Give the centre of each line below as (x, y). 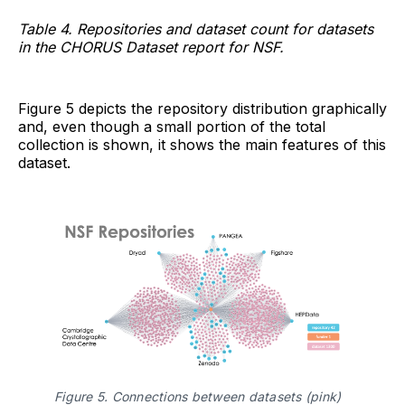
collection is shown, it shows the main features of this (202, 145)
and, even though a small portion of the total (172, 127)
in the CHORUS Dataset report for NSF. (151, 47)
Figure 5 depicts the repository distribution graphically (202, 109)
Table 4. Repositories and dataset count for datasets (196, 29)
